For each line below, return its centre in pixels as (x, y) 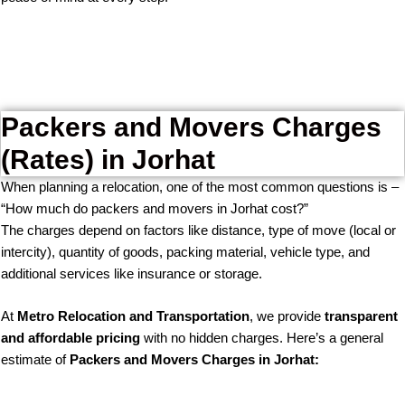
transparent (361, 316)
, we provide (287, 316)
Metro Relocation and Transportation (133, 316)
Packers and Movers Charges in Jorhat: (194, 359)
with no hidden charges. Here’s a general (262, 338)
